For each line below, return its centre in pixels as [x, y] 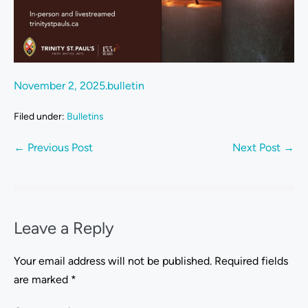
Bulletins [85, 117]
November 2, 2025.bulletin [79, 86]
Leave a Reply [64, 228]
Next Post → [263, 148]
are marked [42, 280]
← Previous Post [53, 148]
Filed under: [39, 117]
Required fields [251, 261]
